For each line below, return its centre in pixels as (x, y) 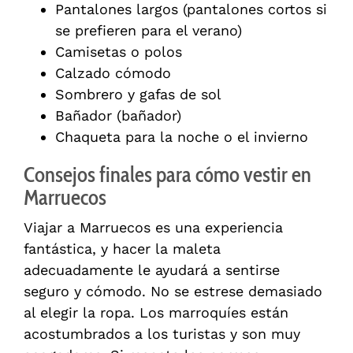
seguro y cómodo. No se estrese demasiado (173, 292)
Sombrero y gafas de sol (138, 95)
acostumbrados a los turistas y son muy (162, 334)
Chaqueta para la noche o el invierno (182, 137)
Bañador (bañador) (118, 116)
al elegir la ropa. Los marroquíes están (156, 313)
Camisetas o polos (119, 52)
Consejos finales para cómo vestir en (167, 175)
